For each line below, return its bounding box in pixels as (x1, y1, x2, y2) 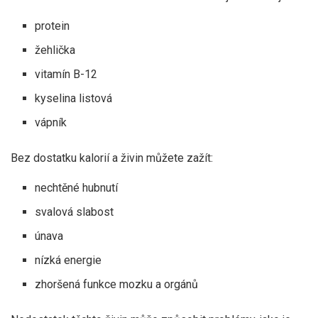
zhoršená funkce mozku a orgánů (35, 277, 199, 291)
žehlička (35, 43, 76, 57)
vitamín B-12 (35, 67, 98, 81)
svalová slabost (35, 204, 114, 219)
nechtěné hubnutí (35, 180, 119, 194)
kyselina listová (35, 91, 113, 105)
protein (35, 18, 70, 33)
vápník (35, 115, 67, 129)
